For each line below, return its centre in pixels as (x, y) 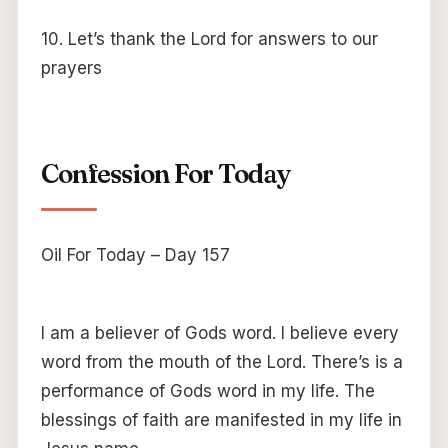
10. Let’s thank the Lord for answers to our (209, 39)
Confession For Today (165, 174)
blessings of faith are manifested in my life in (221, 420)
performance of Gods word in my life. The (207, 391)
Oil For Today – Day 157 (135, 255)
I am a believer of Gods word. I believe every (219, 333)
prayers (71, 68)
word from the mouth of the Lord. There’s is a (221, 362)
